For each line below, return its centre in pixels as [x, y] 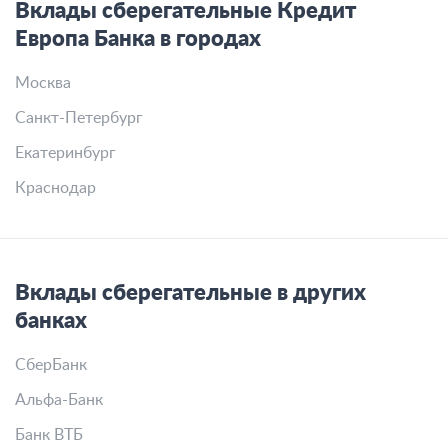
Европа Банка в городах [138, 39]
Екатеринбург [65, 153]
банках [51, 321]
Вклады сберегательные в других [190, 293]
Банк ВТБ [49, 435]
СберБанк [51, 365]
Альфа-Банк [59, 400]
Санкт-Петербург [79, 118]
